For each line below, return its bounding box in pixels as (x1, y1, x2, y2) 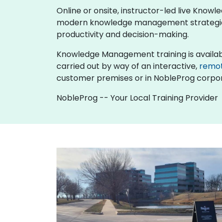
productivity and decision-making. (56, 29, 189, 40)
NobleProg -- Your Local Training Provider (56, 92, 218, 104)
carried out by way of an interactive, (56, 60, 199, 72)
